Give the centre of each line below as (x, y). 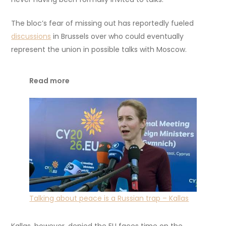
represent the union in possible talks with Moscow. (99, 50)
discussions (31, 37)
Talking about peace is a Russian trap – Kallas (109, 198)
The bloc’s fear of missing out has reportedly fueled (103, 23)
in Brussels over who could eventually (118, 37)
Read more (50, 81)
